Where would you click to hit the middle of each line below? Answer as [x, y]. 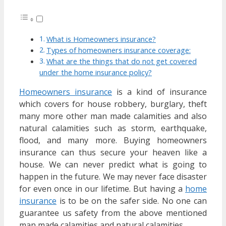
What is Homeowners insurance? [101, 39]
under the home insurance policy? [96, 73]
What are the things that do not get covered [121, 62]
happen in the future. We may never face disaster [113, 177]
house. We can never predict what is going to [113, 165]
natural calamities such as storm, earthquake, [113, 128]
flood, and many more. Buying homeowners [113, 140]
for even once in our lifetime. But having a [102, 189]
